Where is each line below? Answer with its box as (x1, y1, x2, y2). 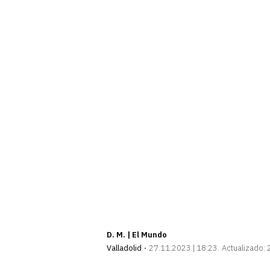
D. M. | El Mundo (107, 229, 167, 240)
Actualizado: (222, 242, 265, 253)
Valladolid (107, 242, 142, 253)
